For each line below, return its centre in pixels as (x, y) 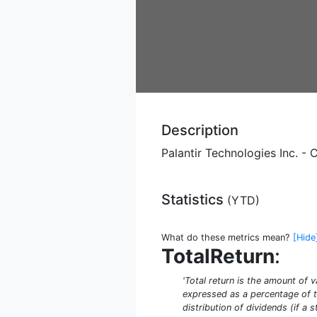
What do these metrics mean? (225, 237)
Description (200, 130)
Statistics (194, 199)
